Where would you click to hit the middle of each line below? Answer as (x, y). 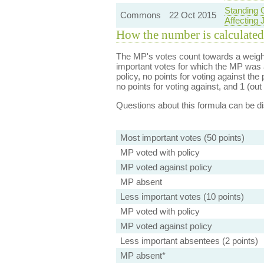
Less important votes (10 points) (182, 197)
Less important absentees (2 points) (189, 241)
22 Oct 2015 (192, 15)
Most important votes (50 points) (182, 138)
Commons (140, 15)
